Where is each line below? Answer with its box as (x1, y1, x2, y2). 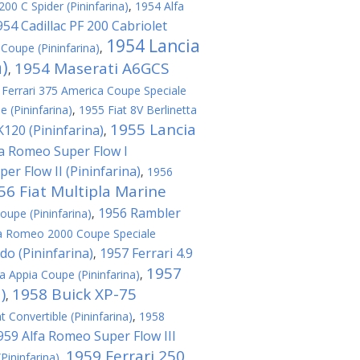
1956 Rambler (98, 204, 181, 222)
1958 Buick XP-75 (12, 284, 137, 305)
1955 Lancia (110, 119, 196, 140)
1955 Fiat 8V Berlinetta (79, 102, 197, 117)
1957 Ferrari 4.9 (100, 244, 193, 262)
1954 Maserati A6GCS (14, 58, 170, 79)
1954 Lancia (106, 35, 200, 57)
